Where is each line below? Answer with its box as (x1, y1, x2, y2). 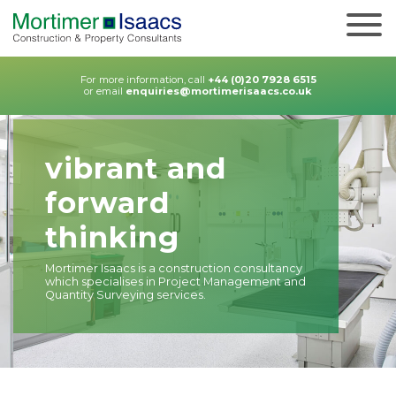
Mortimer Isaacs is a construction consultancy (45, 262, 302, 275)
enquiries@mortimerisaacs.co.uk (126, 85, 312, 97)
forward (45, 185, 171, 220)
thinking (45, 219, 179, 255)
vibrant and (45, 150, 227, 186)
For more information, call (80, 73, 208, 86)
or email (84, 85, 126, 97)
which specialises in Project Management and (45, 275, 306, 288)
